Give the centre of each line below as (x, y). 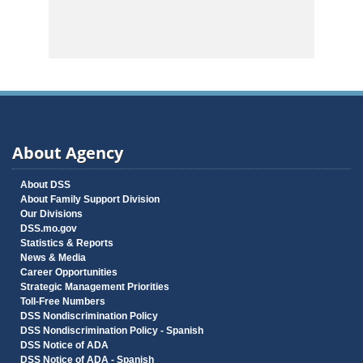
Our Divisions (51, 214)
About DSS (45, 185)
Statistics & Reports (67, 243)
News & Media (53, 258)
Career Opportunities (69, 273)
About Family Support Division (90, 200)
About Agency (68, 153)
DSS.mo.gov (49, 229)
